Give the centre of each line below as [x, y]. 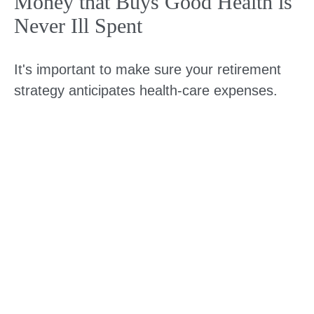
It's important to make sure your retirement [148, 69]
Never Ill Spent [78, 25]
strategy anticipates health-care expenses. [146, 90]
